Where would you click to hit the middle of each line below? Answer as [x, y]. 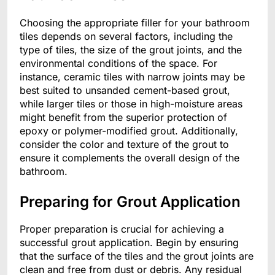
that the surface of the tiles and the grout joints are [137, 256]
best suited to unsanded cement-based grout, [125, 90]
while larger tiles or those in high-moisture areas [131, 103]
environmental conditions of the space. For [118, 63]
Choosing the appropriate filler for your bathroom [135, 22]
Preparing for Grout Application [130, 201]
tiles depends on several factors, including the [126, 36]
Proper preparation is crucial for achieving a [122, 229]
